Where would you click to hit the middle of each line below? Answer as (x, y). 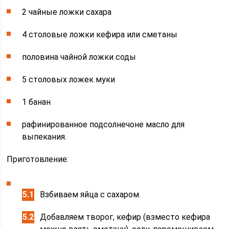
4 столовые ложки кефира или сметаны (100, 35)
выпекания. (44, 137)
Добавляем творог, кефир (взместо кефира (125, 217)
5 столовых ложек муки (69, 80)
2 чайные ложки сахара (67, 12)
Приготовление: (38, 159)
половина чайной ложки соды (79, 57)
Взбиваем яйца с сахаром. (90, 195)
